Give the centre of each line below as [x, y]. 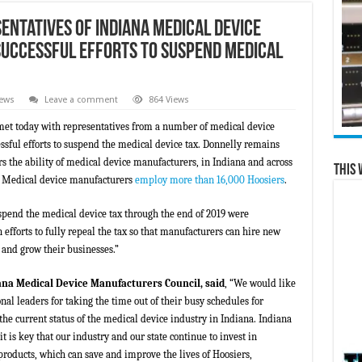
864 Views [168, 100]
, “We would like [260, 284]
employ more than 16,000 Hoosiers [209, 180]
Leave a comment [81, 100]
